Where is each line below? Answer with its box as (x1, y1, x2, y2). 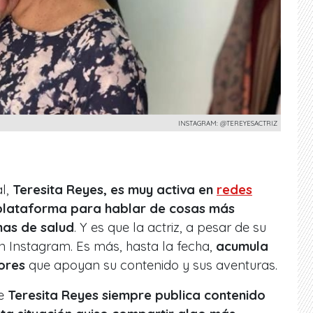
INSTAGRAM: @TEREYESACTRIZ (178, 118, 277, 127)
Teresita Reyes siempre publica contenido (8, 286, 265, 303)
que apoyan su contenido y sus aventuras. (25, 256, 277, 273)
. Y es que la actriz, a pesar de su (74, 219, 266, 235)
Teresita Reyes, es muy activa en (13, 181, 217, 198)
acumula (216, 238, 268, 254)
